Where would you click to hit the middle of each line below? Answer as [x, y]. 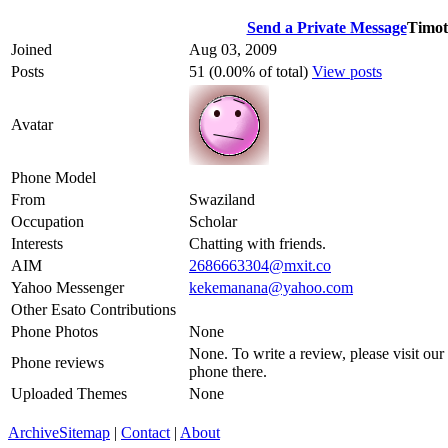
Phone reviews [57, 362]
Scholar [213, 221]
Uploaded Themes [69, 393]
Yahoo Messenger [67, 287]
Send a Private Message [326, 27]
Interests [37, 243]
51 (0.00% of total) [250, 71]
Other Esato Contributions [93, 309]
